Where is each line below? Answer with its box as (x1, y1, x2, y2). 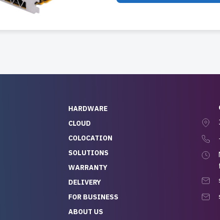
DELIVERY (68, 178, 101, 187)
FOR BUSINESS (68, 192, 118, 202)
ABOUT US (68, 207, 103, 217)
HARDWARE (68, 104, 108, 113)
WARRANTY (68, 163, 108, 172)
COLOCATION (68, 134, 112, 143)
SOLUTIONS (68, 148, 109, 158)
